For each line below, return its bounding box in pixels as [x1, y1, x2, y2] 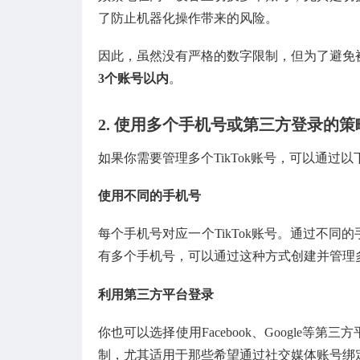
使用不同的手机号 [98, 189, 201, 203]
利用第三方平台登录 [98, 287, 214, 301]
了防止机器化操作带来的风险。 [98, 10, 278, 25]
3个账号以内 [98, 72, 169, 86]
